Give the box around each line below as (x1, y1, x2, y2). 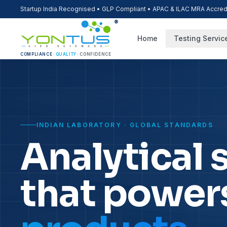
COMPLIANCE (20, 52, 53, 57)
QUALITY (55, 52, 77, 57)
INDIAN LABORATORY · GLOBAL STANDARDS (36, 121, 213, 129)
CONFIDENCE (80, 52, 111, 57)
